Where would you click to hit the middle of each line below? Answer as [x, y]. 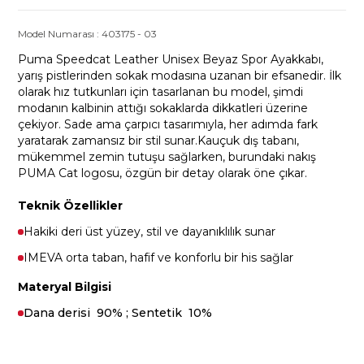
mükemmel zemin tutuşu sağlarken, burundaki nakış [167, 157]
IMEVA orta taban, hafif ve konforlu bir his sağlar [159, 258]
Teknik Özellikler [71, 206]
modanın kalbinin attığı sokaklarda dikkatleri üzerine [163, 108]
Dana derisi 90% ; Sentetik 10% [118, 313]
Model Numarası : [60, 34]
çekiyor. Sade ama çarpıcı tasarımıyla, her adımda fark [168, 124]
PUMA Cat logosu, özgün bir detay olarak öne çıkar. [163, 173]
